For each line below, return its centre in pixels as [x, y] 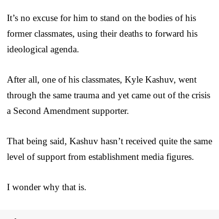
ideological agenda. [43, 49]
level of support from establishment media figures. [100, 156]
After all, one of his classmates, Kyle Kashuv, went [102, 79]
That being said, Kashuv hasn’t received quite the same [109, 141]
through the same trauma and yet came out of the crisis [109, 95]
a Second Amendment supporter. [68, 110]
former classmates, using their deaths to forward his [102, 33]
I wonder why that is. [47, 187]
